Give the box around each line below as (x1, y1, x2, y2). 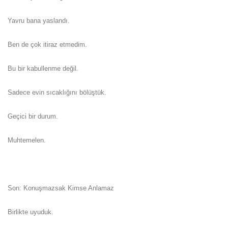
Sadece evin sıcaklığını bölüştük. (8, 88, 106, 96)
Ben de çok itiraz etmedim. (8, 40, 87, 48)
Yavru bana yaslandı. (8, 16, 70, 24)
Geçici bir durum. (8, 112, 58, 120)
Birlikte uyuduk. (8, 208, 53, 216)
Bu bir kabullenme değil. (8, 64, 78, 72)
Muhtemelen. (8, 136, 46, 144)
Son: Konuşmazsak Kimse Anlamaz (8, 184, 114, 192)
